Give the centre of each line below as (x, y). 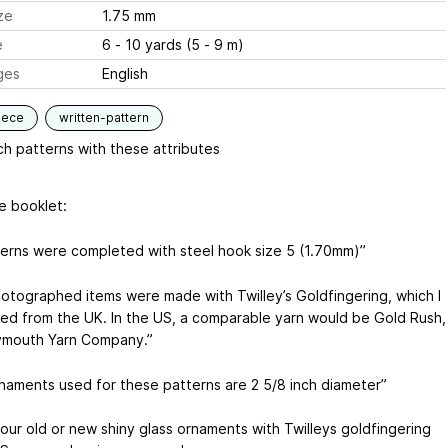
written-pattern (103, 118)
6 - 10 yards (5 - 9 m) (172, 45)
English (124, 74)
